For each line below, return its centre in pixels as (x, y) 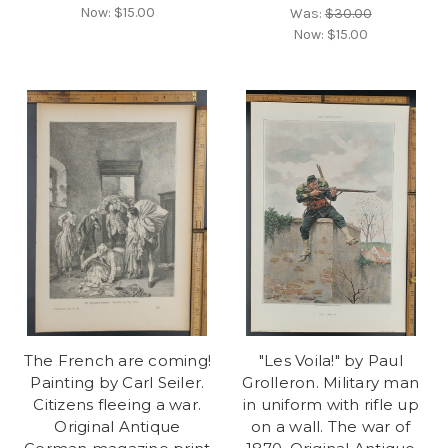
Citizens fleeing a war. (117, 404)
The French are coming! (117, 360)
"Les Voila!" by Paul (330, 360)
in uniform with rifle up (330, 404)
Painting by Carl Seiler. (117, 382)
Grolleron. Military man (331, 382)
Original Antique (117, 426)
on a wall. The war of (331, 426)
